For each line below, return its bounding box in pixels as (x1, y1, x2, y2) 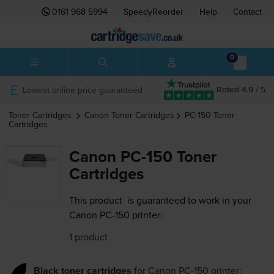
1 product (68, 230, 108, 244)
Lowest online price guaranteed (22, 83, 143, 96)
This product (68, 193, 122, 207)
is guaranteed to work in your (124, 193, 251, 207)
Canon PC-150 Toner (68, 145, 217, 169)
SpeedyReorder (124, 6, 183, 18)
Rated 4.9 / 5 (217, 85, 265, 94)
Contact (233, 6, 262, 18)
